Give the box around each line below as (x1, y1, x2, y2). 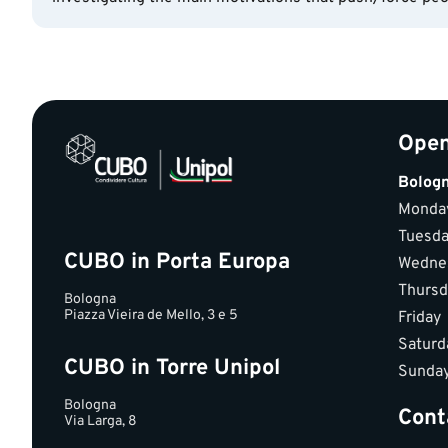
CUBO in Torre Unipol (64, 355, 280, 382)
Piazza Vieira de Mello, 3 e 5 (64, 307, 238, 324)
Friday (398, 308, 441, 328)
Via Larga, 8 (64, 413, 137, 430)
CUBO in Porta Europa (64, 249, 290, 276)
